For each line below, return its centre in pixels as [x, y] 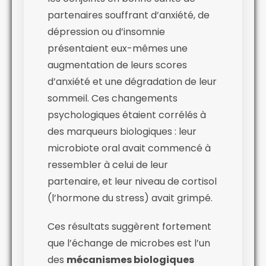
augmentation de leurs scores [117, 65]
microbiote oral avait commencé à [129, 148]
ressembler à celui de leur [108, 164]
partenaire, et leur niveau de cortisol [132, 181]
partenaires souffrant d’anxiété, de [129, 15]
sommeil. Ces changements [113, 98]
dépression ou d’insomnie [106, 31]
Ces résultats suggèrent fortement [129, 226]
